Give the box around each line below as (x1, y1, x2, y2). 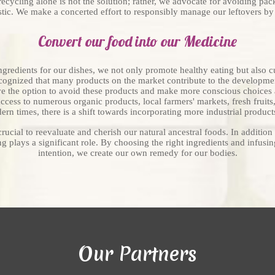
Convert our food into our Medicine (38, 32, 237, 50)
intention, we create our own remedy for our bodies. (37, 148, 238, 158)
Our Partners (78, 241, 197, 267)
